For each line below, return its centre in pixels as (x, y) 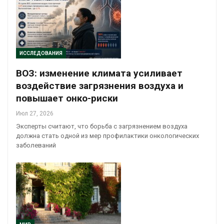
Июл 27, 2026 (35, 114)
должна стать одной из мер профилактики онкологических (107, 136)
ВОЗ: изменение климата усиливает (99, 73)
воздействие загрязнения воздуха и (100, 86)
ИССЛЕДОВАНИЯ (41, 53)
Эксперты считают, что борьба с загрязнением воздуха (102, 126)
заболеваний (36, 145)
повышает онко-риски (67, 98)
